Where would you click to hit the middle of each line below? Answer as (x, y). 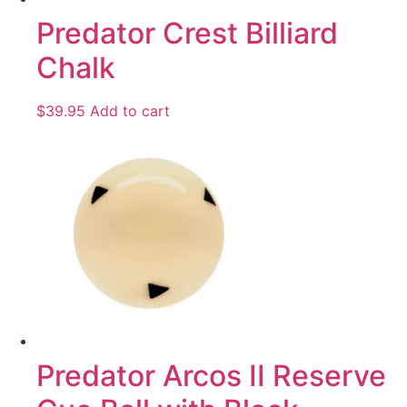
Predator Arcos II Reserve (211, 375)
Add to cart (130, 110)
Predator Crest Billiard (187, 33)
